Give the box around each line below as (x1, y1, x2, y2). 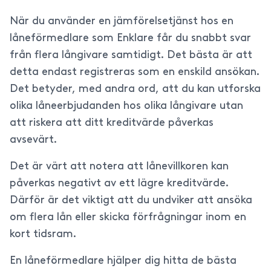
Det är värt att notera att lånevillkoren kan (10, 161, 229, 172)
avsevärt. (10, 134, 57, 146)
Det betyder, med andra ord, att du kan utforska (10, 83, 261, 95)
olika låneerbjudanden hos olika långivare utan (10, 100, 243, 112)
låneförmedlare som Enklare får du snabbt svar (10, 33, 251, 44)
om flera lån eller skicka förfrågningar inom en (10, 212, 246, 223)
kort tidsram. (10, 229, 76, 240)
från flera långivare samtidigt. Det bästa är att (10, 50, 252, 61)
